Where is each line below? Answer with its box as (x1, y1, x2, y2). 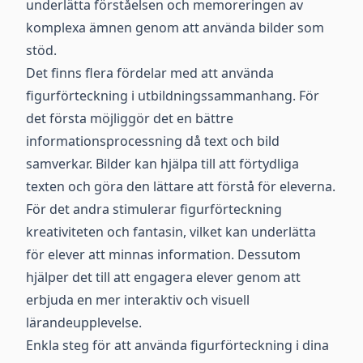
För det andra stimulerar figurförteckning (26, 200, 282, 218)
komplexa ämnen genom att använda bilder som (26, 19, 324, 36)
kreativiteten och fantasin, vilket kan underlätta (26, 223, 316, 241)
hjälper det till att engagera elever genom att (26, 268, 301, 286)
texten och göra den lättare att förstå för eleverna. (26, 177, 335, 195)
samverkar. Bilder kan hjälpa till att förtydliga (26, 155, 299, 173)
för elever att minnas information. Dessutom (26, 246, 301, 263)
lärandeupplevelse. (26, 314, 142, 331)
